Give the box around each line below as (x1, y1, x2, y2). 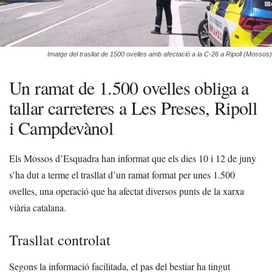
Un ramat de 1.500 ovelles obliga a (9, 75, 249, 100)
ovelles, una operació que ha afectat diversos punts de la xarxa (9, 185, 244, 197)
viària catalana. (9, 201, 66, 214)
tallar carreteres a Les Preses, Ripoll (9, 95, 257, 120)
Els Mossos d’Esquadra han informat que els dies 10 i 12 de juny (9, 152, 256, 165)
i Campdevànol (9, 115, 114, 140)
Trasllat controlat (9, 230, 110, 250)
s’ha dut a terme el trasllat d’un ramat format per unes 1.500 (9, 168, 235, 181)
